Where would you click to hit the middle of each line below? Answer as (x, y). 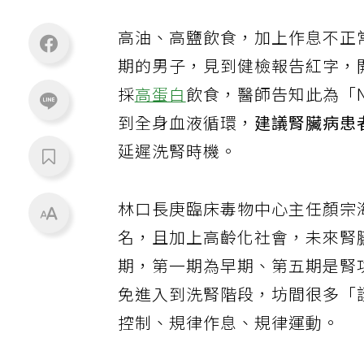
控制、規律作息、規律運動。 (230, 329)
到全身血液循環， (187, 128)
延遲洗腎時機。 (178, 157)
